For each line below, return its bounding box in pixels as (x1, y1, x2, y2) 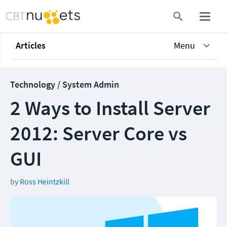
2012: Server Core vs (10, 121, 187, 146)
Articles (16, 40, 46, 51)
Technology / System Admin (10, 79, 119, 90)
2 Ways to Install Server (10, 95, 210, 121)
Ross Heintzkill (20, 176, 69, 186)
